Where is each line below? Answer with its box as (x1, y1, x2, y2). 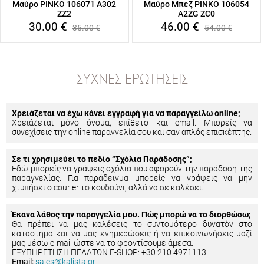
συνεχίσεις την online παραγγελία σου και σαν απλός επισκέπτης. (12, 127, 252, 137)
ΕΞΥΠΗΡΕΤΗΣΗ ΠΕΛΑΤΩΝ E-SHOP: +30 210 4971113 (12, 247, 206, 257)
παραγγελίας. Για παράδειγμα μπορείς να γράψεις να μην (12, 173, 252, 183)
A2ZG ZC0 (177, 9, 215, 18)
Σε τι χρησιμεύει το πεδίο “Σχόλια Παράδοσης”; (12, 154, 192, 164)
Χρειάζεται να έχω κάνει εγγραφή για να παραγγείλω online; (12, 108, 240, 118)
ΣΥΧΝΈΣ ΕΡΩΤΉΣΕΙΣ (76, 74, 188, 87)
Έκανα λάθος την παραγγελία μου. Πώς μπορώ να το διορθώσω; (12, 210, 251, 219)
